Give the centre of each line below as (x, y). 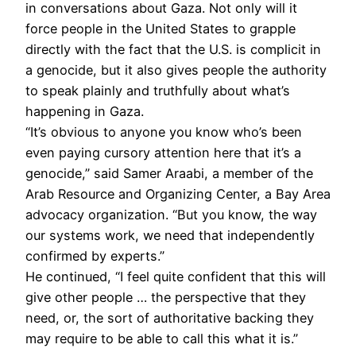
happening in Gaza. (87, 112)
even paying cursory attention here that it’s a (163, 153)
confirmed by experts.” (97, 256)
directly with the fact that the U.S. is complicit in (173, 50)
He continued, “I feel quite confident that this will (176, 277)
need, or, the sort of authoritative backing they (170, 318)
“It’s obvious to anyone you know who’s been (164, 132)
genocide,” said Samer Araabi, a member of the (169, 174)
